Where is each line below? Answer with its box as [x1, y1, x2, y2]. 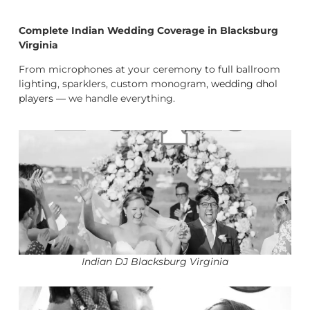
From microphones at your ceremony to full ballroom [19, 63, 280, 76]
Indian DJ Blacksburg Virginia [82, 255, 228, 268]
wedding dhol [211, 77, 277, 91]
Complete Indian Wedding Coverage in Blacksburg [19, 24, 278, 37]
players [19, 92, 53, 105]
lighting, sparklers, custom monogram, [19, 77, 211, 91]
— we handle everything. [53, 92, 175, 105]
